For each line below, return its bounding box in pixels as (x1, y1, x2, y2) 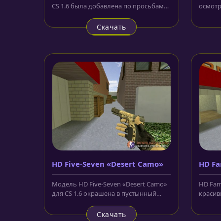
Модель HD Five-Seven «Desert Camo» (52, 179, 167, 188)
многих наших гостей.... (52, 10, 125, 20)
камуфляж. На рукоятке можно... (52, 198, 152, 207)
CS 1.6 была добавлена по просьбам (52, 1, 164, 10)
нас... (198, 207, 214, 217)
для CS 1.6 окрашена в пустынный (52, 188, 156, 198)
